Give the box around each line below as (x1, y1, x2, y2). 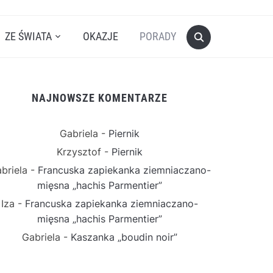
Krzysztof (57, 145, 101, 158)
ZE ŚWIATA (5, 29, 52, 43)
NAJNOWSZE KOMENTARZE (32, 91, 168, 104)
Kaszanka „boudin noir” (71, 230, 177, 243)
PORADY (140, 29, 176, 43)
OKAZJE (83, 29, 118, 43)
